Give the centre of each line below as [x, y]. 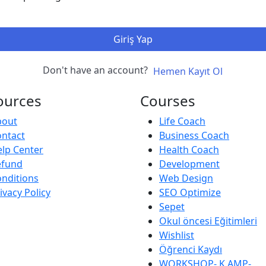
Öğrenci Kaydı [191, 249]
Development [189, 164]
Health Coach [189, 149]
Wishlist [177, 235]
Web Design [186, 178]
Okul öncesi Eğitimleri [208, 221]
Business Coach [194, 135]
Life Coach [182, 121]
